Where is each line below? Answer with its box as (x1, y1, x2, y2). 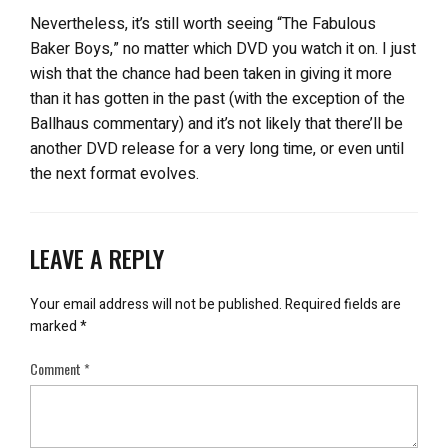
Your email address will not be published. (30, 294, 282, 315)
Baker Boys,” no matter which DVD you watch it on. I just (30, 37, 416, 61)
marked (30, 316, 80, 337)
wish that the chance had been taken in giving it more (30, 62, 392, 86)
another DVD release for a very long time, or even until (30, 137, 404, 161)
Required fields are (285, 294, 401, 315)
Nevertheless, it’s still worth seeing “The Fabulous (30, 12, 376, 36)
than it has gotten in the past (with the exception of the (30, 87, 405, 111)
